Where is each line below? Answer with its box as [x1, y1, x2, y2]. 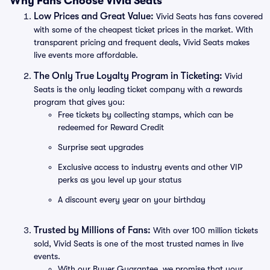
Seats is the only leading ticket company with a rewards [34, 84, 242, 94]
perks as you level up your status [58, 175, 181, 184]
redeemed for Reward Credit [58, 122, 164, 132]
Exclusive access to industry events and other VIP [58, 162, 242, 172]
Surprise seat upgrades [58, 142, 143, 152]
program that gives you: [34, 97, 125, 107]
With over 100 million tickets [151, 225, 258, 235]
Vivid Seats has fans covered [154, 11, 263, 21]
